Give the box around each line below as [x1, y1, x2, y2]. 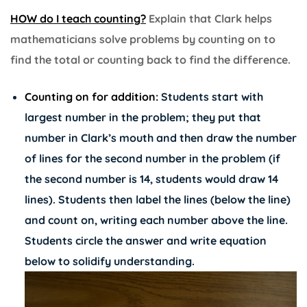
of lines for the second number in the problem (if [24, 151, 280, 166]
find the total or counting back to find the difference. [10, 53, 291, 67]
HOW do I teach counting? [10, 12, 146, 26]
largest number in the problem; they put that [24, 110, 261, 125]
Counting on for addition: [24, 90, 158, 104]
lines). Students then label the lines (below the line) [24, 193, 291, 207]
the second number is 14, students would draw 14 [24, 172, 278, 186]
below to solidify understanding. [24, 254, 197, 269]
